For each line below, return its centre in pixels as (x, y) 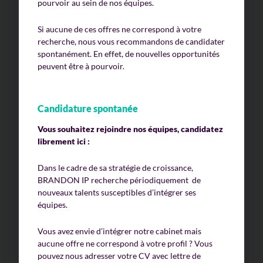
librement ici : (64, 141)
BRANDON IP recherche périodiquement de (119, 180)
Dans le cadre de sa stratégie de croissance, (115, 168)
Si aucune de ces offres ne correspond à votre (119, 29)
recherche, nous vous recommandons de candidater (131, 42)
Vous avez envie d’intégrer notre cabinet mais (119, 231)
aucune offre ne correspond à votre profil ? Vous (125, 244)
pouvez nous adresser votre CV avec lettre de (119, 256)
